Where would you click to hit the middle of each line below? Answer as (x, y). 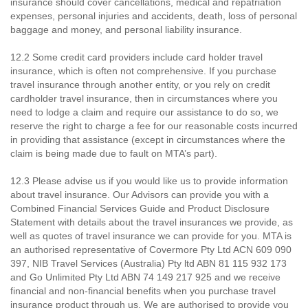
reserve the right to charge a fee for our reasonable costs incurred (154, 126)
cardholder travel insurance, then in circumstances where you (144, 98)
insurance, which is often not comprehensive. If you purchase (143, 71)
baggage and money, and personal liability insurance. (126, 30)
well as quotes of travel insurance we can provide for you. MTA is (151, 236)
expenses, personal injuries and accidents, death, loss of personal (154, 16)
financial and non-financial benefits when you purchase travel (143, 291)
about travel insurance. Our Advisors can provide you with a (140, 195)
